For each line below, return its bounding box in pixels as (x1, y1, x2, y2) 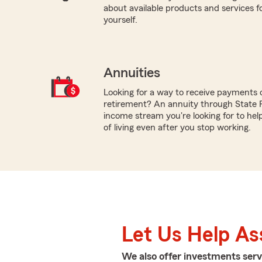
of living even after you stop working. (103, 122, 251, 132)
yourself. (103, 15, 137, 25)
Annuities (103, 65, 160, 80)
